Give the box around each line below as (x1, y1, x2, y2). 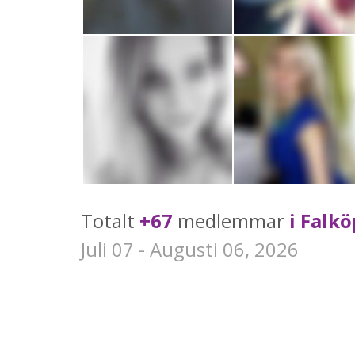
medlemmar (173, 208, 289, 235)
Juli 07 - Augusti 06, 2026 (81, 236, 299, 263)
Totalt (81, 208, 139, 235)
